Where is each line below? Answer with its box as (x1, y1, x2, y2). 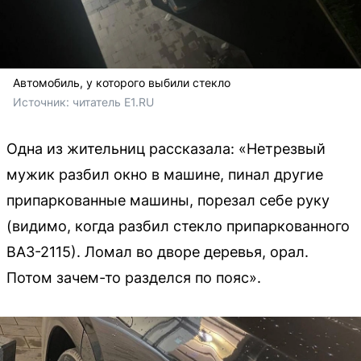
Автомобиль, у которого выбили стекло (13, 75, 230, 89)
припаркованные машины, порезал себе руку (6, 191, 330, 209)
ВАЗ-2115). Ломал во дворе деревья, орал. (6, 243, 309, 260)
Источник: (13, 94, 73, 109)
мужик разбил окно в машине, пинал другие (6, 165, 323, 183)
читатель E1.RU (73, 94, 154, 109)
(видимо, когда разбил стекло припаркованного (6, 217, 350, 234)
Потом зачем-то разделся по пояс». (6, 268, 261, 286)
